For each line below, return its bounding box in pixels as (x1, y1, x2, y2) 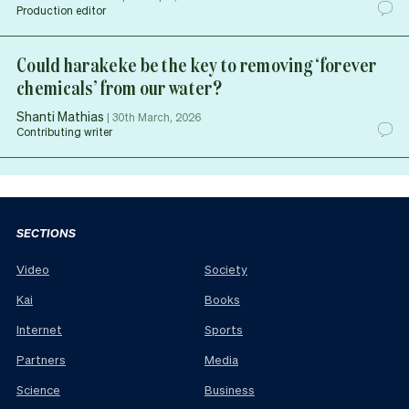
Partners (16, 351, 66, 368)
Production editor (16, 3, 106, 17)
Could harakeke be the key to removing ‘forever (16, 50, 377, 78)
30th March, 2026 (112, 110, 201, 124)
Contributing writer (16, 124, 112, 139)
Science (16, 382, 60, 398)
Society (204, 261, 247, 278)
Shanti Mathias (16, 107, 104, 124)
